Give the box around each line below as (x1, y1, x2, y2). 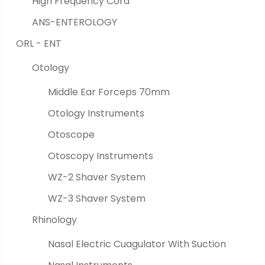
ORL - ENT (16, 36, 62, 50)
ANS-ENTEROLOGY (32, 15, 117, 29)
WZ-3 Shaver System (48, 191, 146, 205)
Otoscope (48, 127, 95, 141)
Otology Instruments (48, 106, 144, 120)
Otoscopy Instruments (48, 148, 153, 163)
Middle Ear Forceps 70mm (48, 85, 170, 99)
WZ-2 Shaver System (48, 170, 146, 184)
